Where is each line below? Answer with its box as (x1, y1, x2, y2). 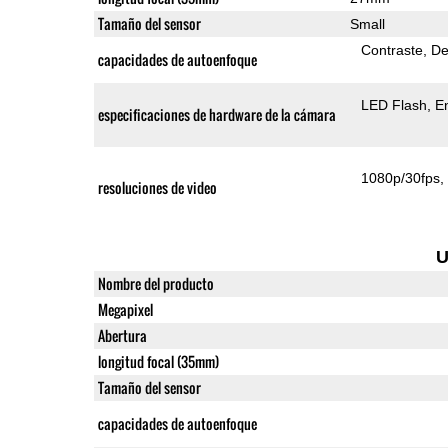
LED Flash (361, 96, 428, 113)
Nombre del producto (97, 272, 214, 294)
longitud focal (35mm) (97, 350, 219, 372)
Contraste (361, 41, 424, 58)
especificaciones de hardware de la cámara (97, 103, 336, 125)
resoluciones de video (97, 176, 217, 198)
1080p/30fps (361, 169, 441, 186)
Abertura (97, 324, 147, 346)
